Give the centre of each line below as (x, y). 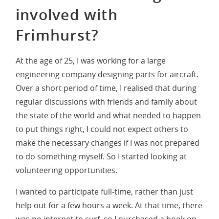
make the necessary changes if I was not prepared (108, 142)
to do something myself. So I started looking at (101, 156)
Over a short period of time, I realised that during (106, 88)
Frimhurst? (57, 35)
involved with (67, 15)
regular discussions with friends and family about (106, 101)
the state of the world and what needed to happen (108, 115)
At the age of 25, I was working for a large (91, 60)
